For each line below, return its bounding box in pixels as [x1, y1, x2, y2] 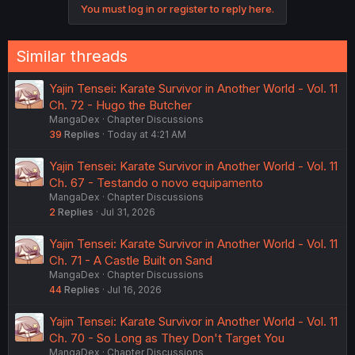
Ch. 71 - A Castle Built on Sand [49, 253, 212, 268]
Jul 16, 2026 [107, 284, 162, 296]
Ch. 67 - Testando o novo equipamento [49, 175, 263, 190]
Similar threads [16, 47, 128, 66]
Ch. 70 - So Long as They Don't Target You [49, 330, 284, 345]
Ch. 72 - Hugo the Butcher [49, 97, 192, 113]
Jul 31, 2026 [101, 206, 155, 218]
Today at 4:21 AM [107, 128, 186, 140]
